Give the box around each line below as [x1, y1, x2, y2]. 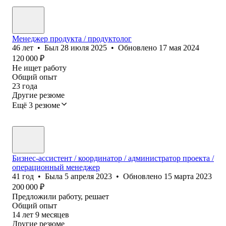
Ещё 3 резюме [12, 100, 60, 109]
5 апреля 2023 [65, 172, 112, 181]
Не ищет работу [12, 63, 67, 72]
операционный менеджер [12, 162, 100, 172]
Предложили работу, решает [12, 192, 109, 201]
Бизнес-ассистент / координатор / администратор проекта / [12, 153, 214, 162]
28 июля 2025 [61, 43, 107, 52]
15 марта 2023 [164, 172, 212, 181]
